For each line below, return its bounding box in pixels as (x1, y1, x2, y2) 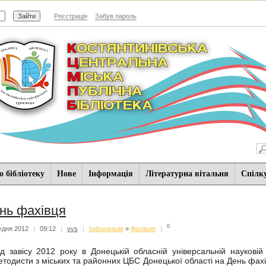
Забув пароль (95, 12, 137, 20)
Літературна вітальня (145, 169, 229, 178)
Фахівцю (131, 224, 156, 232)
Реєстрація (54, 12, 87, 20)
